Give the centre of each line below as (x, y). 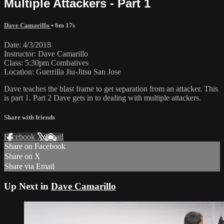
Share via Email (29, 166)
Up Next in (27, 186)
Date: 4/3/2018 (27, 44)
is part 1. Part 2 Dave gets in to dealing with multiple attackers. (102, 97)
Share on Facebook (35, 146)
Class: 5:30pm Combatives (46, 62)
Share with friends (29, 117)
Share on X (22, 156)
